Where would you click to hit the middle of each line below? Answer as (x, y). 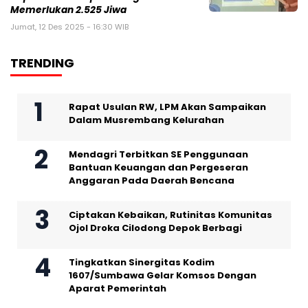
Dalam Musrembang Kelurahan (146, 120)
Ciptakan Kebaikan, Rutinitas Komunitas (170, 214)
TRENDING (42, 63)
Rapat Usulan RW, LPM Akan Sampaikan (167, 107)
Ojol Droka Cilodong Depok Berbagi (155, 228)
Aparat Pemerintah (118, 288)
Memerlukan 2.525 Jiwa (68, 10)
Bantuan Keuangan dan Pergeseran (158, 167)
